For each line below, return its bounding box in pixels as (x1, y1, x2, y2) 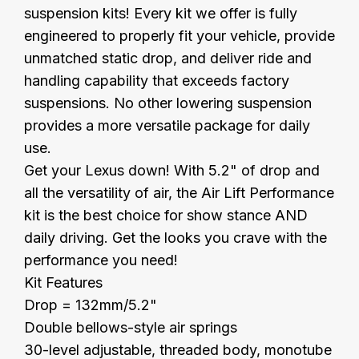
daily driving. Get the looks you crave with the (24, 228, 327, 246)
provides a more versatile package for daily (24, 116, 310, 134)
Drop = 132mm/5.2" (24, 296, 157, 313)
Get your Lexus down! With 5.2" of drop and (24, 161, 320, 179)
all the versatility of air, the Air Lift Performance (24, 184, 334, 201)
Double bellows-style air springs (24, 318, 237, 336)
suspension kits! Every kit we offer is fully (24, 4, 297, 22)
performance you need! (24, 251, 178, 268)
